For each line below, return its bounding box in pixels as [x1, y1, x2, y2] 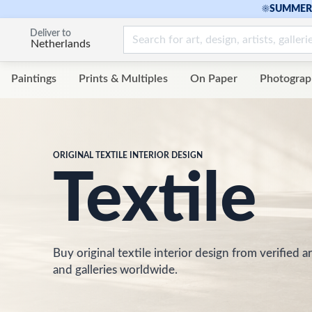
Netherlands [31, 38, 91, 49]
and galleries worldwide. [53, 264, 178, 276]
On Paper [190, 73, 237, 85]
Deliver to [30, 28, 71, 38]
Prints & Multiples [79, 73, 168, 85]
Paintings [11, 73, 56, 85]
